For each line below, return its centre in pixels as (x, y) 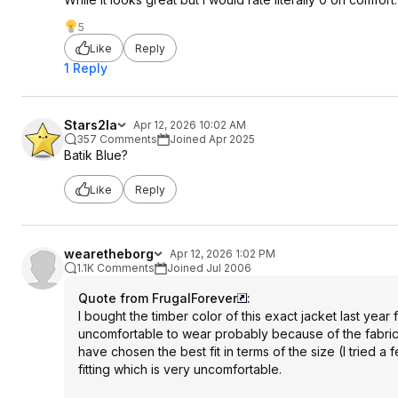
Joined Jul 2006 (209, 268)
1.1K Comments (115, 268)
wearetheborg (109, 254)
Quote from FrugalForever (158, 298)
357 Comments (117, 139)
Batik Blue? (96, 155)
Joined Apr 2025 (212, 139)
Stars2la (91, 125)
